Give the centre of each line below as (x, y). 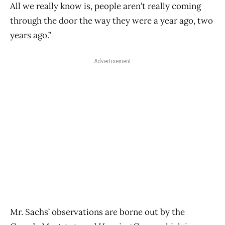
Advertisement (113, 61)
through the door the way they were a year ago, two (111, 21)
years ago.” (31, 35)
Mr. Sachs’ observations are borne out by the (97, 212)
